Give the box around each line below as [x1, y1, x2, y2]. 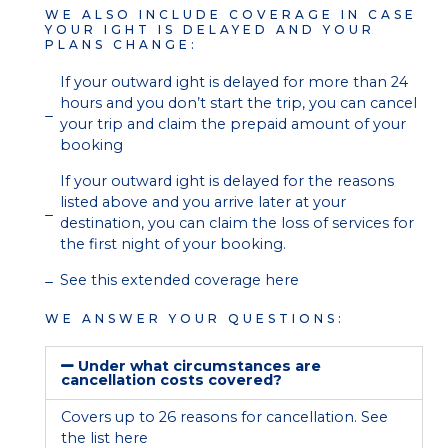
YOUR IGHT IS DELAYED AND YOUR [45, 21, 375, 37]
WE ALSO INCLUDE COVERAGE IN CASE [45, 6, 417, 22]
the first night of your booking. [60, 234, 286, 253]
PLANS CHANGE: [45, 36, 198, 52]
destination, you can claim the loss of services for [60, 213, 414, 232]
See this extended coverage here [60, 270, 299, 289]
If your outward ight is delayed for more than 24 [60, 72, 408, 91]
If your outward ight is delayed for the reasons [60, 171, 394, 190]
